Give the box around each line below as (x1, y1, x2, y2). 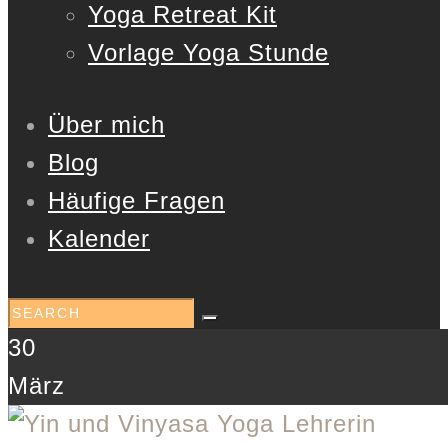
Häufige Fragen (48, 186, 225, 214)
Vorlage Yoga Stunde (88, 39, 329, 67)
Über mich (48, 110, 165, 138)
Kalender (48, 224, 150, 252)
